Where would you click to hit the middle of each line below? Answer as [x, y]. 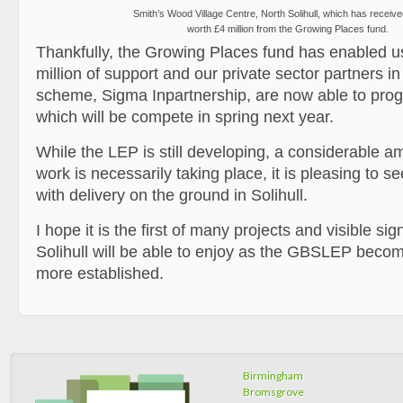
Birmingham [273, 376]
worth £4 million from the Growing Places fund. [288, 29]
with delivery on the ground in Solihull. [172, 195]
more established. [100, 273]
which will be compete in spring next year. [185, 117]
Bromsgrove [273, 392]
